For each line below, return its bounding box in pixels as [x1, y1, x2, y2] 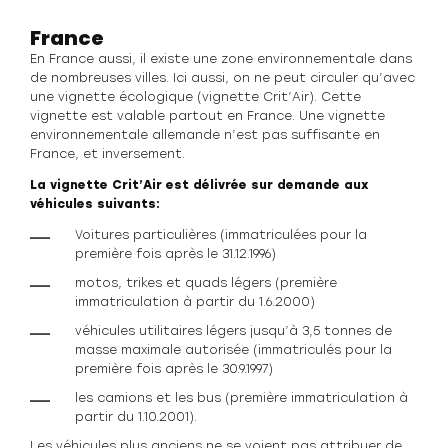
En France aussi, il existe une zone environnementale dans [30, 52, 412, 66]
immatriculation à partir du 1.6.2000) [75, 295, 315, 309]
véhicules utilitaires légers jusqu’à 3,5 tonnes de [75, 324, 392, 338]
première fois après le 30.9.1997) [75, 362, 273, 376]
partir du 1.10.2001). [75, 410, 197, 424]
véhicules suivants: [30, 197, 160, 211]
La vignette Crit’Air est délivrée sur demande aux [30, 178, 369, 192]
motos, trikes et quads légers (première [75, 276, 337, 290]
